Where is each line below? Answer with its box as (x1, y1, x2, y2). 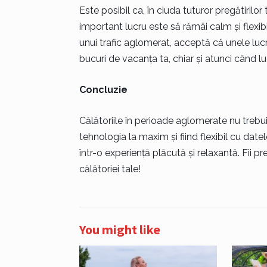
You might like (79, 221, 160, 238)
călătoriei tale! (79, 163, 141, 175)
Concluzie (79, 83, 128, 95)
